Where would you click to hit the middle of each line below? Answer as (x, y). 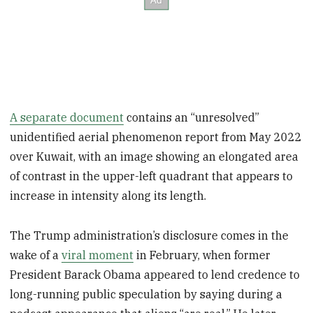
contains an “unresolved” (192, 117)
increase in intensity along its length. (108, 195)
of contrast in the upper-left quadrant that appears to (152, 176)
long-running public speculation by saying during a (146, 294)
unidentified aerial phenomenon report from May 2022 (156, 137)
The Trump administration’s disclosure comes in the (150, 235)
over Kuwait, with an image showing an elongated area (154, 156)
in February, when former (202, 255)
